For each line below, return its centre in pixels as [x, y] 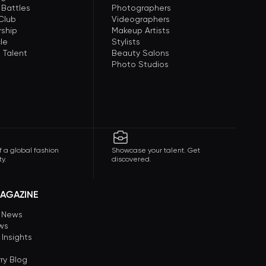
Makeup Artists [141, 30]
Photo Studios [140, 64]
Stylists [126, 42]
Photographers [141, 8]
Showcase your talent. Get [156, 150]
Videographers [141, 19]
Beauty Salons [140, 53]
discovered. [132, 159]
